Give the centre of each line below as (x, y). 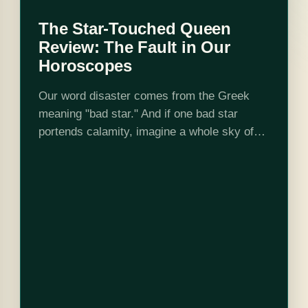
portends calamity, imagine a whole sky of (146, 131)
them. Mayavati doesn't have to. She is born (152, 149)
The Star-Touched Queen (135, 28)
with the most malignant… (106, 167)
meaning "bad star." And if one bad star (139, 113)
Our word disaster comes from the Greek (144, 96)
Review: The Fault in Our (134, 47)
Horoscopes (85, 65)
